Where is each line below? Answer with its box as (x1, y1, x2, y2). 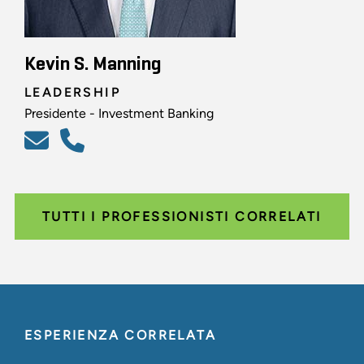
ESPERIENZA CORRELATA (24, 327, 216, 344)
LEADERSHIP (24, 84, 121, 101)
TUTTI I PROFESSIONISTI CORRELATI (42, 209, 322, 225)
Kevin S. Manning (24, 54, 162, 75)
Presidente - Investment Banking (24, 106, 214, 122)
